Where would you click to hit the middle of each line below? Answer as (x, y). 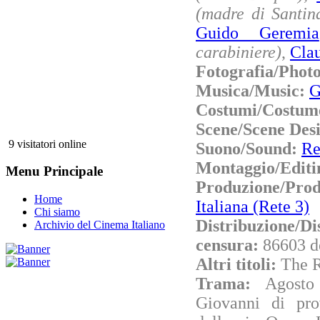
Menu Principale (54, 171)
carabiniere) (239, 52)
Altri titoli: (238, 264)
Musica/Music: (252, 90)
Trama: (230, 283)
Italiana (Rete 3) (252, 206)
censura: (229, 245)
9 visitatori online (46, 144)
